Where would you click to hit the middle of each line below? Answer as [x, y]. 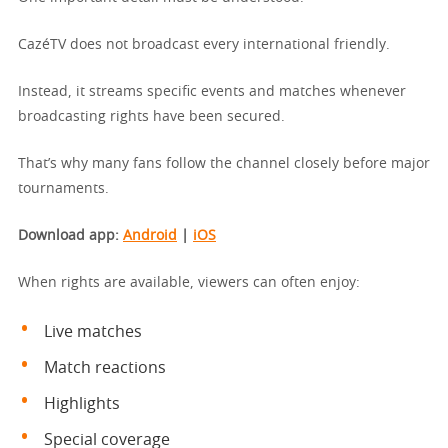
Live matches [93, 331]
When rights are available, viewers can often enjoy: [189, 282]
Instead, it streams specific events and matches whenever [212, 91]
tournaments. [63, 188]
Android [150, 235]
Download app [66, 235]
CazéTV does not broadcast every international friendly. [204, 44]
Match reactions [105, 367]
